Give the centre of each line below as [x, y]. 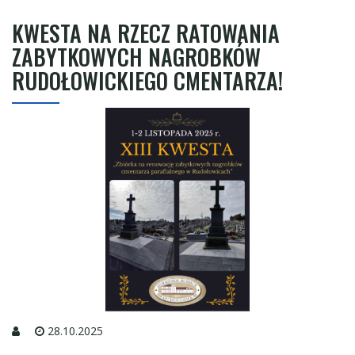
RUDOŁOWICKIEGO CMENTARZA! [147, 80]
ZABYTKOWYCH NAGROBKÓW [136, 57]
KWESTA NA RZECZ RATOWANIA [146, 33]
